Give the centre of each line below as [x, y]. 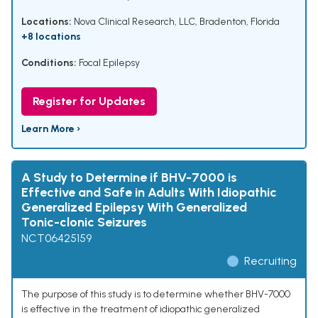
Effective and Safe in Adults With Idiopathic [149, 193]
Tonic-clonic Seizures [84, 223]
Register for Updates [89, 102]
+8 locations [51, 37]
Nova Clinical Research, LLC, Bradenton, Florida [176, 22]
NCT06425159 [56, 238]
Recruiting [270, 261]
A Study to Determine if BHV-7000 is [129, 178]
